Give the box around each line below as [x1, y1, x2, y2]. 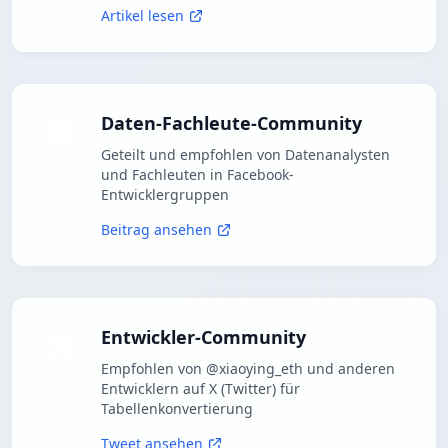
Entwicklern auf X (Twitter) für [101, 379, 300, 399]
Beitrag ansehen [101, 220, 212, 240]
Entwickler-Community [101, 325, 306, 350]
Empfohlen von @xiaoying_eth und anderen [101, 359, 395, 379]
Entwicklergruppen [101, 185, 229, 205]
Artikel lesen [101, 6, 184, 26]
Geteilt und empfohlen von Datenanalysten [101, 145, 390, 165]
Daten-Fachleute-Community [101, 111, 362, 136]
